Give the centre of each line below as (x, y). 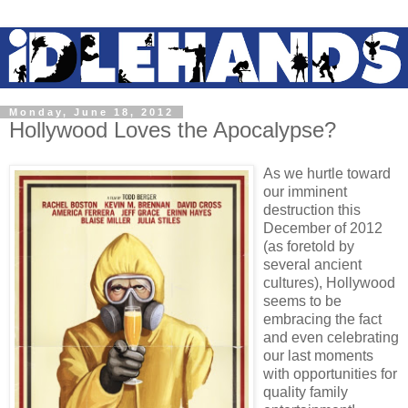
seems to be (302, 301)
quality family (306, 392)
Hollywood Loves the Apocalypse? (173, 130)
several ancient (312, 264)
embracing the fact (322, 319)
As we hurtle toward (327, 173)
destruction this (312, 209)
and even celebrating (331, 337)
